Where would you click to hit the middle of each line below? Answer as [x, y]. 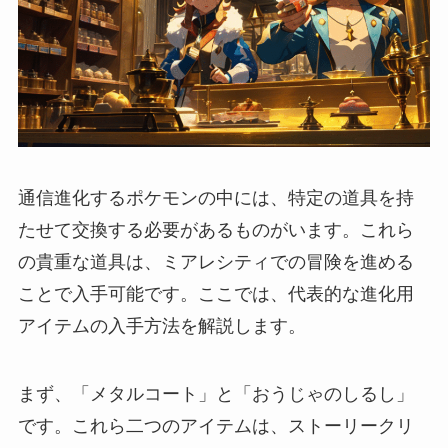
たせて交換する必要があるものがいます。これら [215, 230]
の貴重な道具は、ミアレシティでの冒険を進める [215, 262]
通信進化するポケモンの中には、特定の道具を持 [215, 198]
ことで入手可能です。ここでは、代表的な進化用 [215, 294]
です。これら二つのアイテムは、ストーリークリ [215, 426]
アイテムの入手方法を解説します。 [161, 326]
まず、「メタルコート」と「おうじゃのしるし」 [215, 394]
